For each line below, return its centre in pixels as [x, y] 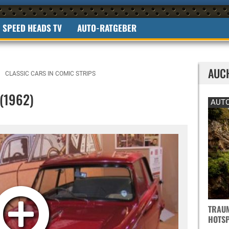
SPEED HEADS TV [32, 28]
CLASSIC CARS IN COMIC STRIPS [50, 74]
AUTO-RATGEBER [107, 28]
